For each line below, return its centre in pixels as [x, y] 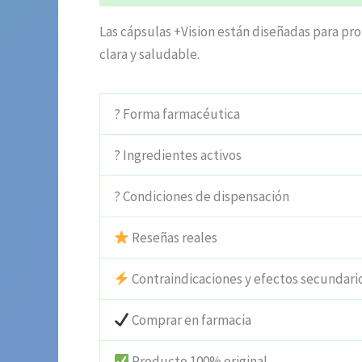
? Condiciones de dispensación [202, 197]
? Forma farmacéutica [177, 114]
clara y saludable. [149, 55]
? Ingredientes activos [178, 156]
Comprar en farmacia [191, 320]
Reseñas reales [174, 238]
